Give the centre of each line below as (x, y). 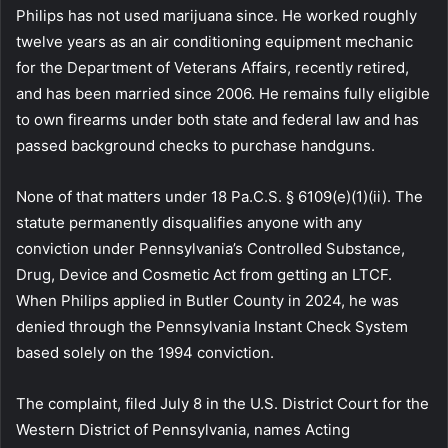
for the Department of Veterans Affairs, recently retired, (212, 67)
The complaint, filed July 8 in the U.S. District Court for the (222, 403)
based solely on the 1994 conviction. (145, 352)
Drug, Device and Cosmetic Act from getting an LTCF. (204, 274)
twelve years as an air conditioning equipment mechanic (214, 41)
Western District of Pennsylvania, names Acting (183, 429)
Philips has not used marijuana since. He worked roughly (216, 15)
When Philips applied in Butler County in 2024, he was (207, 300)
